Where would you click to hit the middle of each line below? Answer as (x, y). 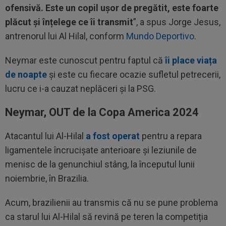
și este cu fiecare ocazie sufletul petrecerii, (134, 74)
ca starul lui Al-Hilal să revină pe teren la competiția (106, 217)
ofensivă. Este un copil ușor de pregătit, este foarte (112, 8)
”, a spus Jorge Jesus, (177, 22)
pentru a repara (171, 136)
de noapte (26, 74)
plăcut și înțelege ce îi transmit (69, 22)
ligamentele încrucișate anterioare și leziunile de (101, 150)
